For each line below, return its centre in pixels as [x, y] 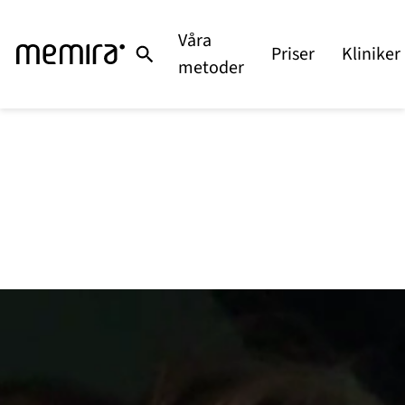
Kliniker [371, 54]
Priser [292, 54]
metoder [211, 68]
